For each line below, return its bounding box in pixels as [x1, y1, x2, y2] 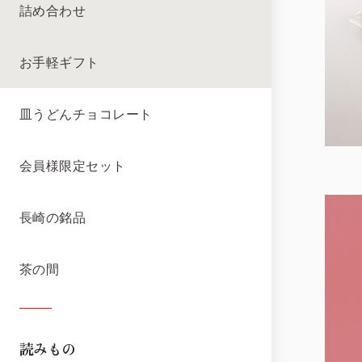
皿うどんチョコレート [19, 106, 153, 123]
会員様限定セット [19, 158, 126, 175]
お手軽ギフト [19, 54, 99, 71]
